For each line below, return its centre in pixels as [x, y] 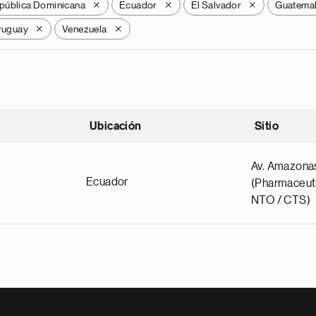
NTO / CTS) [281, 200]
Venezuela [85, 29]
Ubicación [116, 126]
